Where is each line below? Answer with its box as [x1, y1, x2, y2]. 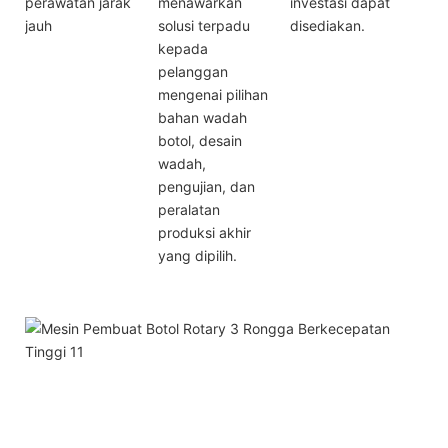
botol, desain [157, 131, 242, 149]
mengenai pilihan [157, 85, 268, 103]
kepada [157, 39, 208, 57]
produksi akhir [157, 223, 251, 241]
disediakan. [290, 16, 366, 34]
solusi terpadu [157, 16, 250, 34]
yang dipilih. [157, 246, 237, 264]
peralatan [157, 200, 220, 218]
